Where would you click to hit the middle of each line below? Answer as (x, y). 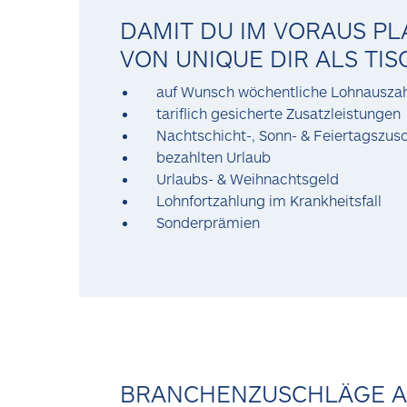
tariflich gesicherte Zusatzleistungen (280, 113)
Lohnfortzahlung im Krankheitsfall (271, 200)
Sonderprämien (208, 222)
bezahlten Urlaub (215, 157)
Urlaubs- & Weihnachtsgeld (249, 179)
